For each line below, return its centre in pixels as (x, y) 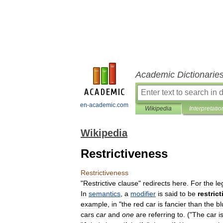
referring (162, 215)
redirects (157, 183)
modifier (143, 194)
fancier (175, 204)
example (94, 204)
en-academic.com (104, 105)
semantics (105, 194)
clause (128, 183)
